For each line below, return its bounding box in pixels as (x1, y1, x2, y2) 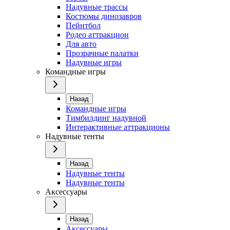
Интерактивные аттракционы (66, 122, 170, 131)
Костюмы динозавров (66, 11, 142, 21)
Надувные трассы (66, 2, 128, 11)
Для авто (66, 39, 97, 48)
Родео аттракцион (66, 30, 129, 39)
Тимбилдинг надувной (66, 113, 146, 122)
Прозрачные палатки (66, 48, 139, 57)
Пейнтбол (66, 21, 101, 30)
